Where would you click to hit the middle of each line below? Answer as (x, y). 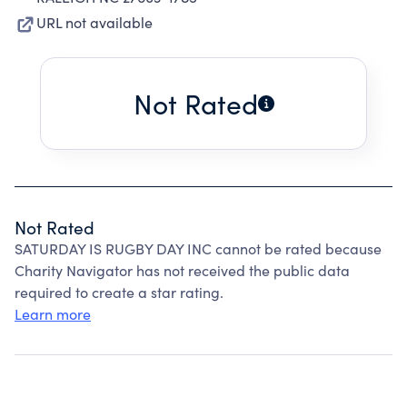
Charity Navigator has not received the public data (182, 270)
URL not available (94, 22)
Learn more (53, 314)
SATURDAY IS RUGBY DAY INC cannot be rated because (198, 248)
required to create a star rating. (119, 292)
